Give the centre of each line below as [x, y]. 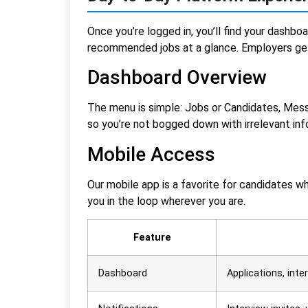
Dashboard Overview [177, 78]
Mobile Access [151, 154]
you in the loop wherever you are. [166, 201]
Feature [152, 238]
